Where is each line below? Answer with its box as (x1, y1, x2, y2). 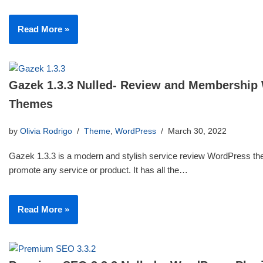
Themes (9, 97, 53, 110)
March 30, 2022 (168, 127, 227, 136)
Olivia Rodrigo (20, 127, 72, 136)
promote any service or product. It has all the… (9, 165, 190, 175)
